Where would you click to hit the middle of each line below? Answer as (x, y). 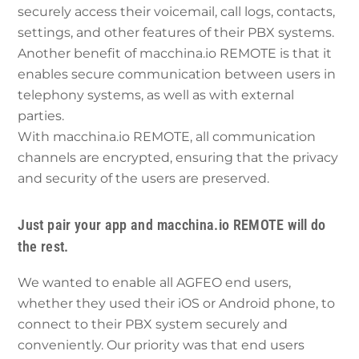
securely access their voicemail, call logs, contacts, (177, 12)
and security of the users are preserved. (144, 179)
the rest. (43, 247)
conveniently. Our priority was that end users (161, 345)
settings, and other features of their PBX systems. (176, 33)
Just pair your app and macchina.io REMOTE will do (172, 226)
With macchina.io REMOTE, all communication (167, 137)
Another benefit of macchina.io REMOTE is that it (175, 54)
